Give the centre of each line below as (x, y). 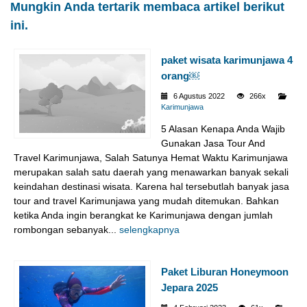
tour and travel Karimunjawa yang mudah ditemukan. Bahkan (146, 200)
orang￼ (180, 75)
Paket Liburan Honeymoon (225, 271)
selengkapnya (149, 229)
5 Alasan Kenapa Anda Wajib (223, 128)
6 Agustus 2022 (199, 96)
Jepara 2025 (189, 287)
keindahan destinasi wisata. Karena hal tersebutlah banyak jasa (151, 186)
